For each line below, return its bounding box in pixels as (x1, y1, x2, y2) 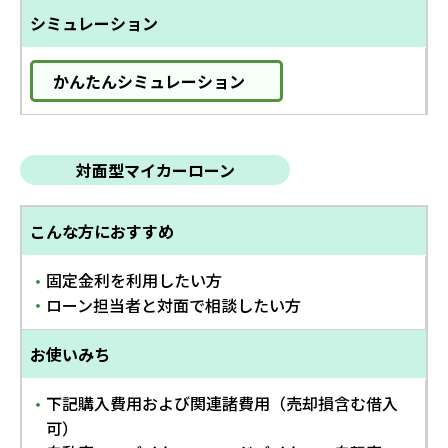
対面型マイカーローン (75, 157, 235, 182)
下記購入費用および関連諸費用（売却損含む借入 (46, 390, 398, 415)
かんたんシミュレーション (53, 68, 245, 93)
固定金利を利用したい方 (46, 267, 222, 292)
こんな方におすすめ (30, 218, 174, 243)
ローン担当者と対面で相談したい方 (46, 292, 301, 317)
